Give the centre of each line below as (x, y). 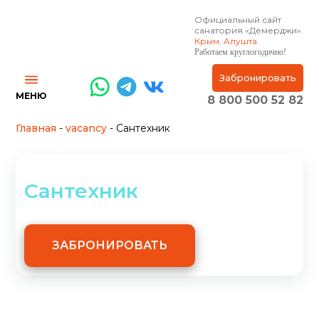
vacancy (87, 128)
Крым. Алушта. (226, 41)
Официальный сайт (237, 19)
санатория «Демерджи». (249, 30)
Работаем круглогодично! (240, 52)
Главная (36, 128)
